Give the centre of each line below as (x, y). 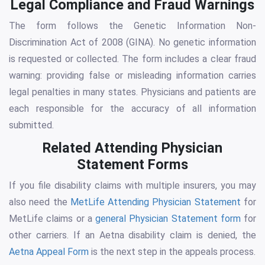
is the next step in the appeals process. (172, 252)
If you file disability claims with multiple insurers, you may (132, 186)
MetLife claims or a (52, 219)
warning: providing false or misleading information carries (132, 76)
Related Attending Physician (132, 148)
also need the (40, 202)
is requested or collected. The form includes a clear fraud (132, 59)
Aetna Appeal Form (49, 252)
